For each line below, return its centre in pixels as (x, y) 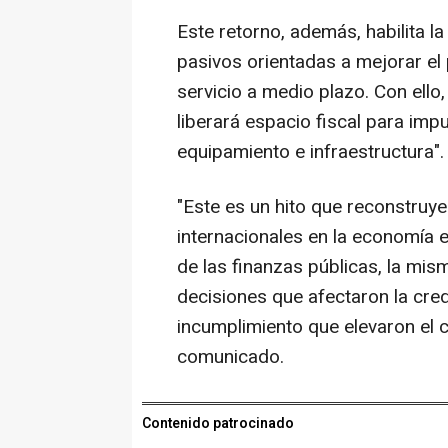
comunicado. (230, 357)
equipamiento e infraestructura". (310, 152)
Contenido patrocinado (218, 424)
